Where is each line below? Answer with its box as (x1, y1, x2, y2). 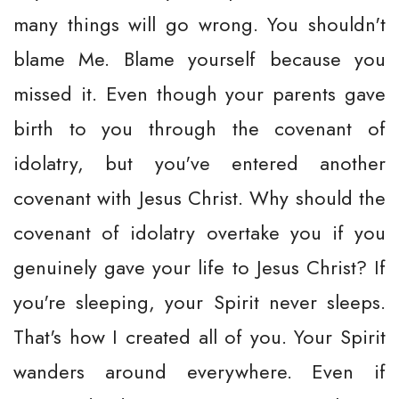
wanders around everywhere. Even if (13, 357, 386, 386)
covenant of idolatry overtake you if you (13, 218, 386, 247)
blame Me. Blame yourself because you (13, 45, 386, 73)
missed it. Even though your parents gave (13, 79, 386, 108)
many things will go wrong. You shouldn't (13, 10, 386, 38)
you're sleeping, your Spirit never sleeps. (13, 288, 386, 316)
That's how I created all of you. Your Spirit (13, 322, 386, 351)
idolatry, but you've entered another (13, 149, 386, 177)
